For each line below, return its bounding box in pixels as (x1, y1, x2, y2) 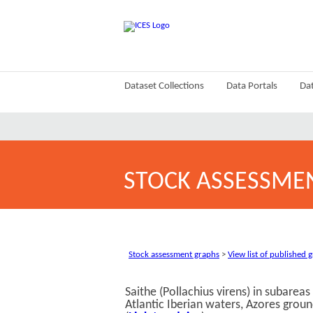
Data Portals (226, 81, 277, 92)
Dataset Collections (124, 81, 204, 92)
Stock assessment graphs (129, 250, 219, 259)
